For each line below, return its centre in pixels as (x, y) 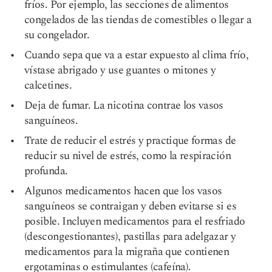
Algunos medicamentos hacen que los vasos (123, 191)
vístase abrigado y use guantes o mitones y (120, 70)
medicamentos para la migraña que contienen (127, 252)
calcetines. (48, 85)
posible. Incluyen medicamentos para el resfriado (135, 221)
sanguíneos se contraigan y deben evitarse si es (130, 206)
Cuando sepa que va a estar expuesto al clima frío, (136, 55)
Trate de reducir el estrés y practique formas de (130, 141)
